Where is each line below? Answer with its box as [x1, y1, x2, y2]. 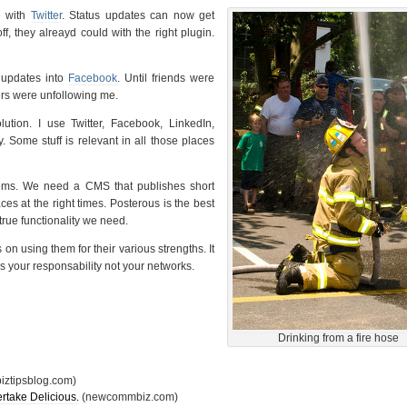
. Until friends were [117, 71, 215, 84]
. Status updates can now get [61, 8, 214, 22]
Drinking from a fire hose [277, 331, 399, 344]
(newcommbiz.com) [79, 390, 178, 403]
